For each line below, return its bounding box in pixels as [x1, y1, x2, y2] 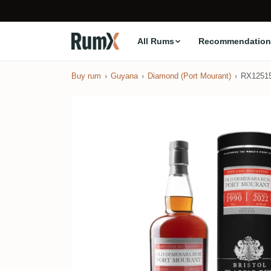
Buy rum [71, 71, 101, 80]
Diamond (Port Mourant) [148, 71, 231, 80]
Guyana [111, 71, 138, 80]
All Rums [137, 36, 174, 46]
